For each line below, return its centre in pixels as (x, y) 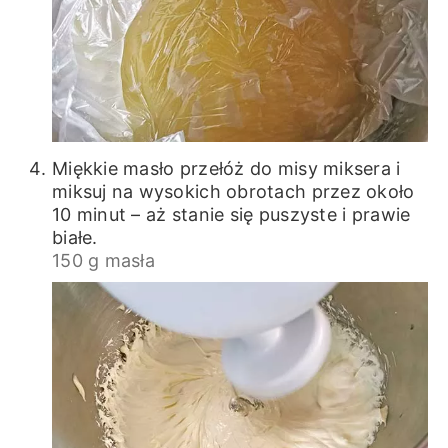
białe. (74, 237)
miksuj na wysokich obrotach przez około (233, 191)
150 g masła (103, 260)
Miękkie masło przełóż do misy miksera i (226, 168)
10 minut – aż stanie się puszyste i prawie (231, 214)
